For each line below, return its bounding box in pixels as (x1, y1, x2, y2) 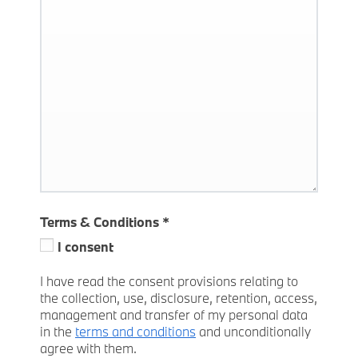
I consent (58, 238, 113, 256)
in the (40, 323, 75, 340)
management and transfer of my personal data (40, 306, 308, 324)
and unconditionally (196, 323, 311, 340)
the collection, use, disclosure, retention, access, (40, 289, 317, 307)
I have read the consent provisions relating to (40, 272, 298, 290)
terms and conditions (75, 323, 196, 340)
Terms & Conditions (40, 213, 162, 231)
